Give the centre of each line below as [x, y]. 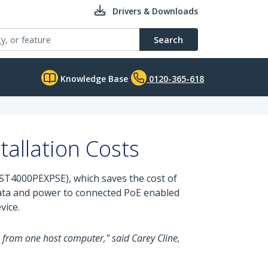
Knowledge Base [93, 79]
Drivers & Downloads [155, 11]
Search [168, 39]
